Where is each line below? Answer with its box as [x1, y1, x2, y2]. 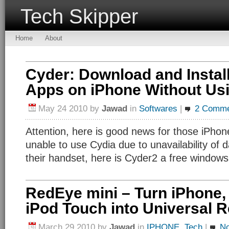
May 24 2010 [38, 103, 87, 113]
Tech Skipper [20, 5, 138, 28]
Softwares [139, 103, 177, 113]
